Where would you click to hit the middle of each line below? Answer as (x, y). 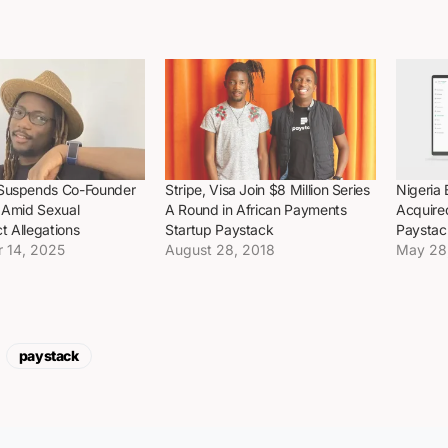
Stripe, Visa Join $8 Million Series (267, 189)
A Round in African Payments (256, 209)
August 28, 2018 (220, 249)
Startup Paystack (219, 229)
